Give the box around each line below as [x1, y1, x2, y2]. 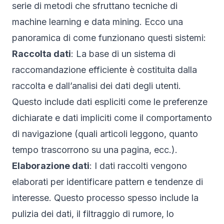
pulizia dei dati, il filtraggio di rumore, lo [12, 208, 174, 219]
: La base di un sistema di [71, 48, 175, 59]
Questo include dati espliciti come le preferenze [12, 96, 207, 107]
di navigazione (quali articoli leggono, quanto [12, 128, 198, 139]
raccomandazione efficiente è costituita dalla [12, 64, 197, 75]
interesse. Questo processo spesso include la [12, 192, 198, 203]
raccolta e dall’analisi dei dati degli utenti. [12, 80, 181, 91]
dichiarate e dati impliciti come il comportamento [12, 112, 212, 123]
